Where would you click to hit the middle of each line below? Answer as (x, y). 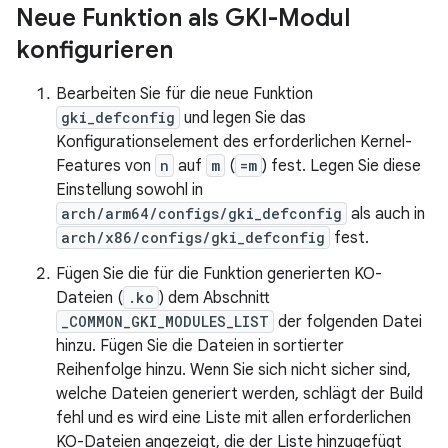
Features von (105, 166)
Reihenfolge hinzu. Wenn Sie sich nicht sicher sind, (233, 370)
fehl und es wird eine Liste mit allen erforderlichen (233, 418)
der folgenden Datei (348, 322)
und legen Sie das (243, 118)
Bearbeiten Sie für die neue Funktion (184, 94)
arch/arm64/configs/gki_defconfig (201, 213)
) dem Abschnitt (214, 298)
